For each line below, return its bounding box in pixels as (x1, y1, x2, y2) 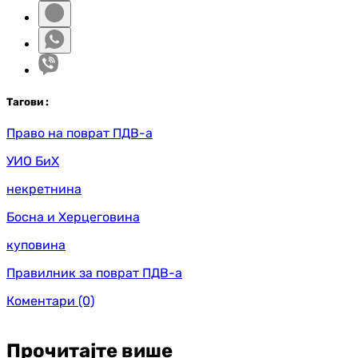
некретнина (6, 181, 82, 197)
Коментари (6, 292, 75, 308)
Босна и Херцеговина (6, 209, 140, 225)
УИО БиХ (6, 153, 59, 169)
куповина (6, 237, 66, 253)
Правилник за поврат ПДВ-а (6, 265, 182, 280)
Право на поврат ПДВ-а (6, 125, 153, 141)
